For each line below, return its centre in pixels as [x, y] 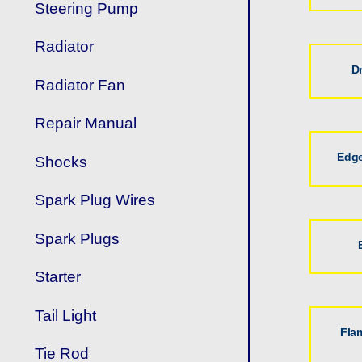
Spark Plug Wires [95, 200]
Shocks [61, 162]
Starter [58, 277]
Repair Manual [86, 124]
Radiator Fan [80, 85]
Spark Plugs [78, 238]
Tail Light [66, 315]
